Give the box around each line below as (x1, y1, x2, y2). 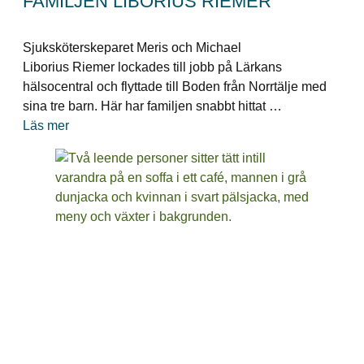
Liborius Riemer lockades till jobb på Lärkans (23, 59, 282, 74)
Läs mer (23, 118, 69, 132)
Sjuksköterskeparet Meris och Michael (23, 40, 241, 54)
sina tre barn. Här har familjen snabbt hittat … (23, 98, 282, 113)
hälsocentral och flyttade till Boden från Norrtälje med (23, 79, 327, 93)
